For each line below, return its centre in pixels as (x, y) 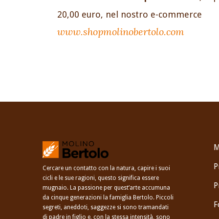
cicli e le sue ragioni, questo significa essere (101, 178)
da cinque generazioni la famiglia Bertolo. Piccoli (108, 198)
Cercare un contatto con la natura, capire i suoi (106, 168)
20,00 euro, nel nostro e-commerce (130, 15)
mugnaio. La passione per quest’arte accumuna (106, 188)
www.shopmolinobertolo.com (121, 32)
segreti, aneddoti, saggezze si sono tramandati (106, 208)
